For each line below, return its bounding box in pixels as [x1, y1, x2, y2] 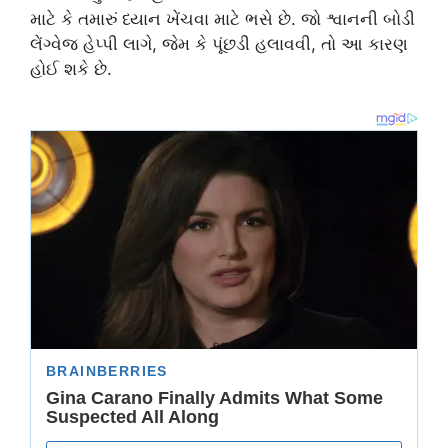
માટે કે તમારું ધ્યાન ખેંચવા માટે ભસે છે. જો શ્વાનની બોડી [30, 8, 415, 29]
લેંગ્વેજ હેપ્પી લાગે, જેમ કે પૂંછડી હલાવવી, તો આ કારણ [30, 33, 408, 54]
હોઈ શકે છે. [30, 58, 112, 79]
